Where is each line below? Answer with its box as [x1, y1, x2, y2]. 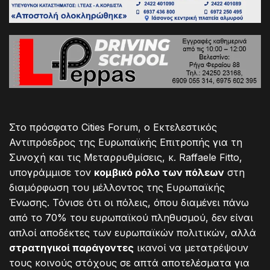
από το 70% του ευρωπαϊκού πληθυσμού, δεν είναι [9, 211, 253, 224]
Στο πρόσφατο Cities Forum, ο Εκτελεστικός [9, 121, 217, 133]
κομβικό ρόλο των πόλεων [94, 166, 224, 178]
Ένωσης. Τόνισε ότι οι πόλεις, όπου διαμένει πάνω [9, 196, 249, 209]
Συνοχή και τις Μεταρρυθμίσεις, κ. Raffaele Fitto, [9, 151, 242, 163]
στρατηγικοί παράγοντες [9, 241, 134, 254]
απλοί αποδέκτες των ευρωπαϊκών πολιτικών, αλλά [9, 226, 256, 239]
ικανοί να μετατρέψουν [134, 241, 248, 254]
